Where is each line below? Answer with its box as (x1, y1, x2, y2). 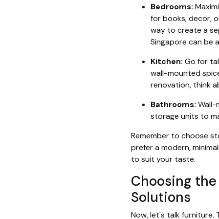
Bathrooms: (151, 99, 196, 110)
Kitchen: (151, 56, 183, 67)
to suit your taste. (131, 154, 196, 165)
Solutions (131, 188, 191, 207)
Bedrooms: (151, 1, 193, 12)
